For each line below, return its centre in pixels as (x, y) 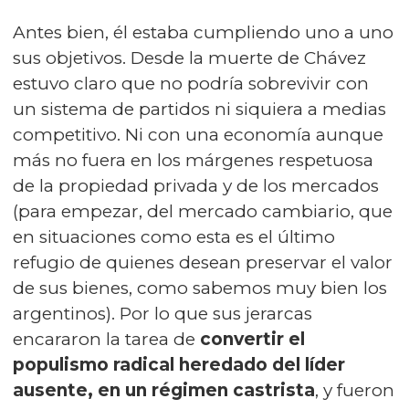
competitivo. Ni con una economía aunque (198, 135)
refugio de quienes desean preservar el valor (203, 262)
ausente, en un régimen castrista (164, 390)
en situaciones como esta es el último (174, 237)
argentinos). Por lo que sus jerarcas (163, 314)
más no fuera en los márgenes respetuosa (193, 160)
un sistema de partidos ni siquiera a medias (199, 109)
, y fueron (355, 390)
